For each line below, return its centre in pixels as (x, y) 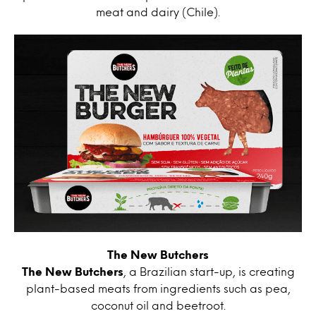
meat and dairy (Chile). (158, 12)
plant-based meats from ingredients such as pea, (158, 288)
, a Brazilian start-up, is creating (209, 272)
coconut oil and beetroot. (158, 305)
